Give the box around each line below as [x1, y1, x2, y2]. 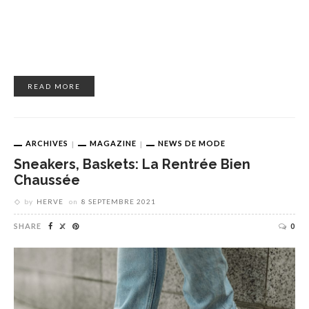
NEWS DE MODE [158, 139, 226, 148]
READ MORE [28, 82, 81, 91]
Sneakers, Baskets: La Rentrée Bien [14, 157, 250, 173]
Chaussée [14, 172, 80, 189]
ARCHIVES [26, 139, 68, 148]
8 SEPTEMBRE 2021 [81, 197, 156, 206]
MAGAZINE [90, 139, 137, 148]
